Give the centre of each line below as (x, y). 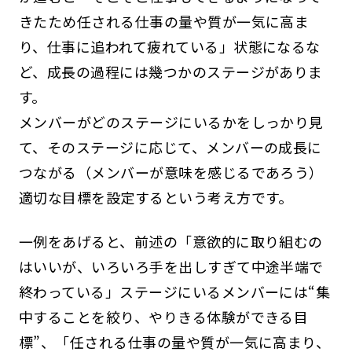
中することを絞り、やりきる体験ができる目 (163, 316)
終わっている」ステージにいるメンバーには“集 (174, 291)
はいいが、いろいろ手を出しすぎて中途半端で (171, 266)
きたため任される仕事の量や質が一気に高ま (164, 21)
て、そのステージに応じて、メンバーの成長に (170, 147)
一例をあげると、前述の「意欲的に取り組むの (170, 241)
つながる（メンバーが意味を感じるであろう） (171, 172)
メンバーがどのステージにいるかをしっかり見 (171, 121)
